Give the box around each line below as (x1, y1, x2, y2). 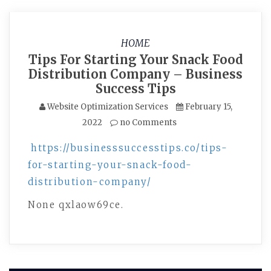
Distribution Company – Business (28, 67, 243, 82)
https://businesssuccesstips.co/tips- (31, 142, 228, 154)
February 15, (184, 102, 232, 112)
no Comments (118, 117, 177, 128)
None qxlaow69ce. (28, 199, 124, 211)
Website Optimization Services (47, 102, 168, 112)
